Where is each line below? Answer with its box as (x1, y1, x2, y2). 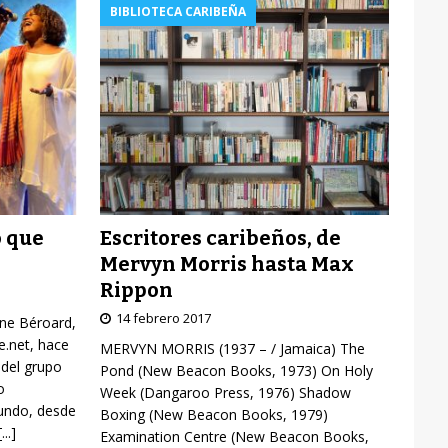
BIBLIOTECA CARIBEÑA (109, 3, 246, 20)
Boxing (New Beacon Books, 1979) (99, 404, 328, 424)
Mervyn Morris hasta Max (99, 251, 354, 276)
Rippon (99, 277, 173, 302)
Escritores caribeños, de (99, 225, 341, 250)
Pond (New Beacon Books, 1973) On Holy (99, 360, 373, 380)
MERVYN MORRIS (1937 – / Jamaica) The (99, 338, 365, 358)
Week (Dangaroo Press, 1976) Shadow (99, 382, 351, 402)
